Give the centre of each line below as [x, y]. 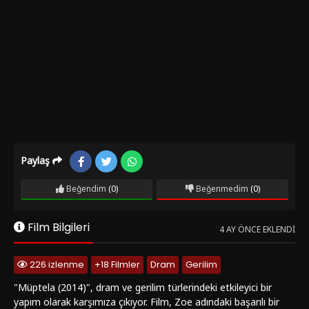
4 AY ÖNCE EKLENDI [257, 230]
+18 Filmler [117, 265]
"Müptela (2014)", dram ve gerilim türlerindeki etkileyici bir [143, 288]
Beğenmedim [221, 189]
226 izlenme [56, 265]
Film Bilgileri [57, 228]
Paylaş [37, 161]
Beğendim [85, 189]
